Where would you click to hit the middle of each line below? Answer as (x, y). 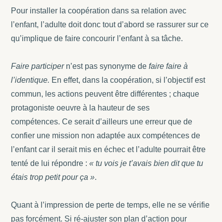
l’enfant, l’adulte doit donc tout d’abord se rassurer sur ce (110, 24)
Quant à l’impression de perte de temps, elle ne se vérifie (111, 205)
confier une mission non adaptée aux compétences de (106, 135)
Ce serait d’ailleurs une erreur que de (127, 121)
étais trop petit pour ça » (53, 177)
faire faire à (168, 66)
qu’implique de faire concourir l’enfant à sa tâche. (97, 38)
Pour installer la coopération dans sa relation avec (99, 10)
